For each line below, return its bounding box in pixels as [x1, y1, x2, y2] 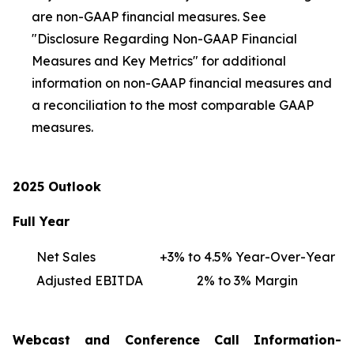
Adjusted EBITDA [36, 272, 143, 288]
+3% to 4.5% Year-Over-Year [159, 248, 335, 265]
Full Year [13, 213, 70, 229]
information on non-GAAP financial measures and [32, 74, 332, 91]
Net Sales [36, 248, 96, 265]
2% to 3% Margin [196, 272, 298, 288]
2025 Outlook [13, 178, 101, 194]
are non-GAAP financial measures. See [32, 8, 266, 24]
